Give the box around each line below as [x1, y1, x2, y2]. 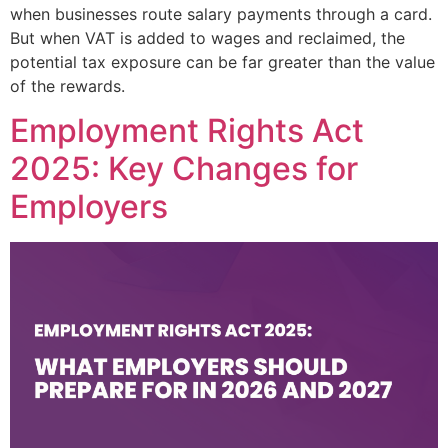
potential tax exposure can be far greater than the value [10, 51, 435, 72]
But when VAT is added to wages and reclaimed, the [10, 27, 405, 48]
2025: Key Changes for [10, 149, 358, 189]
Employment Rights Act [10, 111, 364, 151]
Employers [10, 187, 168, 227]
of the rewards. [10, 75, 125, 96]
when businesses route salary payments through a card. [10, 3, 432, 24]
